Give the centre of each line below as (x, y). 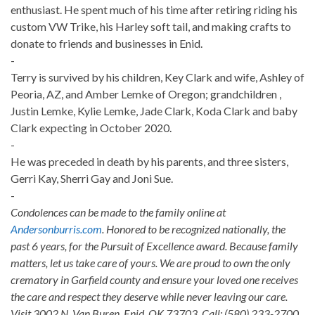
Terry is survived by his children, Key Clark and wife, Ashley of (157, 77)
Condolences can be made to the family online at (118, 212)
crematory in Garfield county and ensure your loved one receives (154, 279)
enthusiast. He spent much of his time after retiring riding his (154, 9)
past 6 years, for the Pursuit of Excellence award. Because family (154, 245)
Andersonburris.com (56, 229)
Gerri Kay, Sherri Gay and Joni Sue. (92, 178)
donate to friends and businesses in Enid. (107, 43)
